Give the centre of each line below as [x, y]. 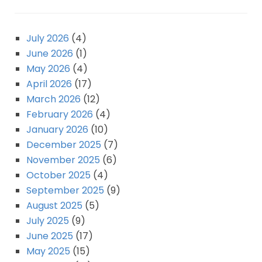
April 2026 [49, 84]
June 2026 [50, 54]
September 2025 [65, 191]
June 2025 [50, 236]
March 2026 [54, 99]
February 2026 [60, 115]
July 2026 [48, 39]
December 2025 [64, 145]
